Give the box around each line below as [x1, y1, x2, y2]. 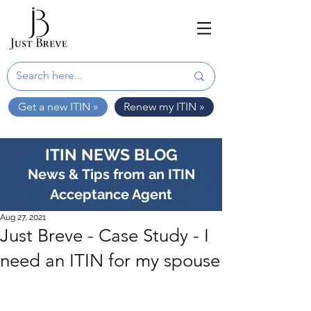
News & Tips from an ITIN [27, 166, 195, 183]
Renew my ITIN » [124, 100, 205, 113]
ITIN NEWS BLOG [44, 145, 178, 164]
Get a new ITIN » [17, 100, 99, 113]
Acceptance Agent [50, 186, 172, 203]
